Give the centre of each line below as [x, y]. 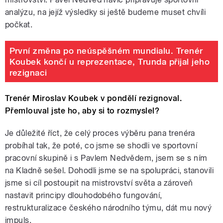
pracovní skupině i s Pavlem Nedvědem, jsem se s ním [106, 158]
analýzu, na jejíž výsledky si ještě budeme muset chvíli [106, 12]
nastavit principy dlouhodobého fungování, [84, 196]
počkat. [19, 25]
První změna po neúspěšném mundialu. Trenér [106, 51]
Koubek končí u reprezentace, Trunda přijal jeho [110, 61]
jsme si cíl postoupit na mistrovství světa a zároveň [99, 183]
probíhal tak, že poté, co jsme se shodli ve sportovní [101, 146]
